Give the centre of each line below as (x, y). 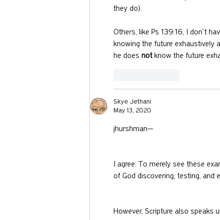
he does (127, 56)
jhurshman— (133, 129)
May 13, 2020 (132, 110)
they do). (128, 9)
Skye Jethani (132, 102)
